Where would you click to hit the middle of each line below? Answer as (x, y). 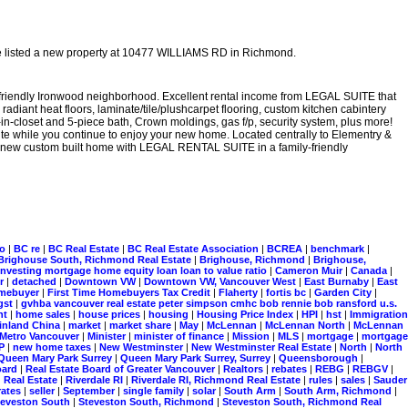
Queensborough (320, 358)
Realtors (245, 369)
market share (142, 325)
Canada (370, 270)
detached (36, 281)
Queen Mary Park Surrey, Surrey (197, 358)
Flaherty (240, 292)
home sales (44, 314)
